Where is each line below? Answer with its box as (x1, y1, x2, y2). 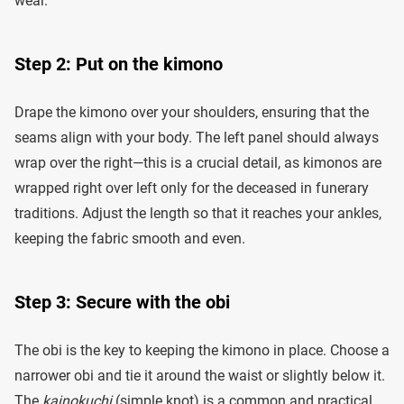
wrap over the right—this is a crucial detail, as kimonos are (14, 153, 381, 171)
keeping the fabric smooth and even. (14, 229, 245, 247)
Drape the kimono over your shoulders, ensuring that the (14, 103, 369, 121)
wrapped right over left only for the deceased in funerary (14, 179, 369, 197)
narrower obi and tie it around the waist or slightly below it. (14, 366, 385, 384)
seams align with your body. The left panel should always (14, 128, 379, 146)
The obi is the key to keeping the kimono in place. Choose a (14, 341, 390, 359)
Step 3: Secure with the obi (14, 290, 230, 313)
